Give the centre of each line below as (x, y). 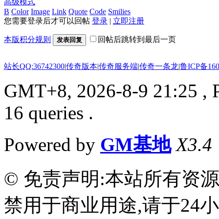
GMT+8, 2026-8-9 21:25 (101, 90)
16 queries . (49, 112)
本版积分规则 (27, 39)
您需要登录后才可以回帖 (48, 21)
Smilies (119, 11)
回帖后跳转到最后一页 (137, 39)
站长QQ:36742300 (34, 66)
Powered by (52, 144)
